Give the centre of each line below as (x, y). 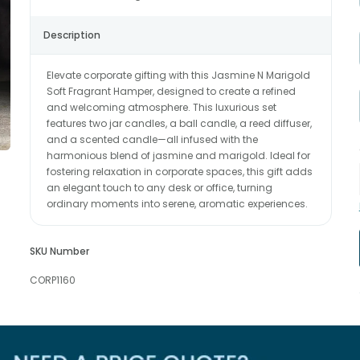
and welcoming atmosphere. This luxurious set (161, 107)
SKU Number (59, 251)
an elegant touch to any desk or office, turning (159, 188)
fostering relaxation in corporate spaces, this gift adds (179, 172)
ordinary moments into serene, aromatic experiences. (177, 204)
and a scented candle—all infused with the (152, 139)
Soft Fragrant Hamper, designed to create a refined (171, 91)
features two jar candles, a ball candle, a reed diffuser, (179, 123)
